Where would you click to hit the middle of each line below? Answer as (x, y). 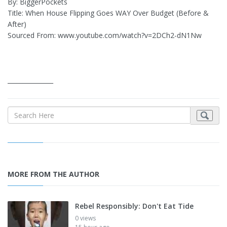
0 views (85, 218)
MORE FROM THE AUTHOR (53, 174)
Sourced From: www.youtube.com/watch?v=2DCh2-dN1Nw (105, 35)
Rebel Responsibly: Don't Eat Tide (134, 206)
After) (17, 24)
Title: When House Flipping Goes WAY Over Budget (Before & (108, 13)
